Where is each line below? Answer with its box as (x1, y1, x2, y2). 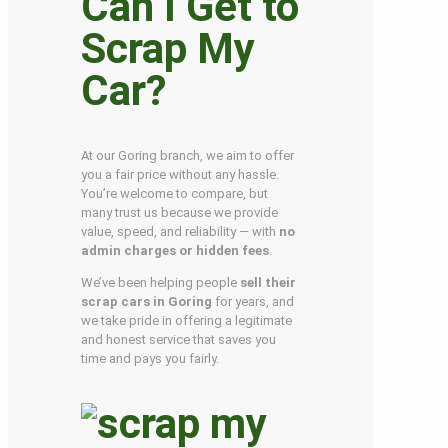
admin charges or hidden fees (81, 243, 270, 259)
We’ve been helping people (81, 275, 241, 291)
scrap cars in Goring (81, 294, 213, 310)
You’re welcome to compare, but (81, 186, 269, 202)
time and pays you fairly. (81, 351, 220, 367)
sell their (240, 275, 297, 291)
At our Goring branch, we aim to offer (81, 148, 295, 164)
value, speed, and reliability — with (81, 224, 280, 240)
